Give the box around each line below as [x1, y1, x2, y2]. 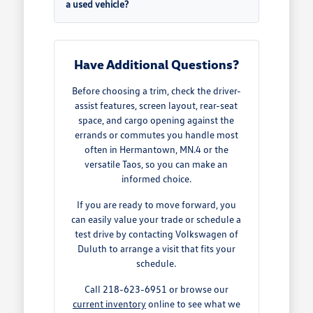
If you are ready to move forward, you [76, 198, 236, 211]
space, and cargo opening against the [78, 114, 235, 126]
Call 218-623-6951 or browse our [84, 283, 228, 296]
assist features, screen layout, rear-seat [75, 99, 238, 112]
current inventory [72, 298, 146, 310]
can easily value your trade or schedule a [71, 213, 242, 226]
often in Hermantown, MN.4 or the [84, 143, 228, 156]
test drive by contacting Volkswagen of [74, 228, 238, 240]
